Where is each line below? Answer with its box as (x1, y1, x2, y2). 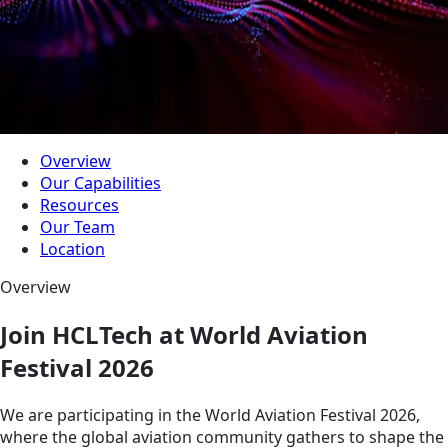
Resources (40, 193, 119, 216)
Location (40, 237, 105, 260)
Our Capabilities (40, 171, 161, 194)
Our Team (40, 215, 115, 238)
